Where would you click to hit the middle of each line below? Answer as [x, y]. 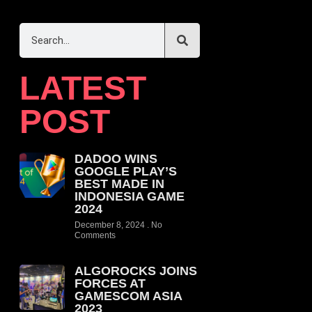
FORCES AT [110, 283]
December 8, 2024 [110, 225]
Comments [95, 235]
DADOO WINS [116, 159]
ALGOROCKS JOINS [135, 271]
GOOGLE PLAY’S [125, 171]
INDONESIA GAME [129, 196]
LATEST [83, 88]
